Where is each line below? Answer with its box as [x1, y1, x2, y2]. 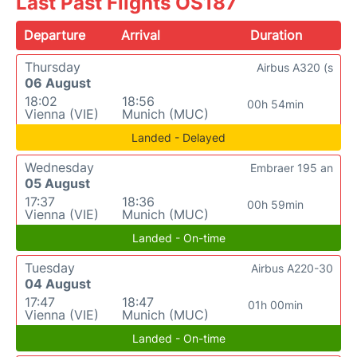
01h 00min [248, 298, 304, 312]
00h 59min [247, 198, 304, 212]
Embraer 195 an [250, 161, 333, 175]
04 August [25, 276, 91, 292]
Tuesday [25, 260, 75, 277]
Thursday [25, 59, 80, 76]
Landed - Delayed [131, 131, 226, 145]
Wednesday [25, 159, 94, 176]
